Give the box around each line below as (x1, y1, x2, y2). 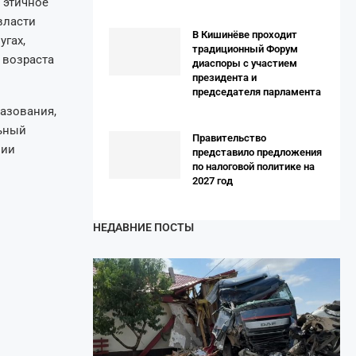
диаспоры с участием (192, 56, 297, 69)
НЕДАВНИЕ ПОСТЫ (93, 220, 194, 234)
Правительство (192, 131, 266, 144)
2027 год (192, 174, 233, 187)
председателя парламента (192, 85, 321, 98)
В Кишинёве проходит (192, 28, 297, 41)
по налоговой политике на (192, 160, 315, 172)
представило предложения (192, 145, 322, 158)
